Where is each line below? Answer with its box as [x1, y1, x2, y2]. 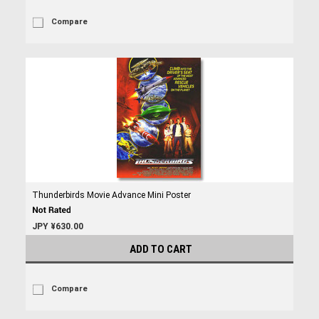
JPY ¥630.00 [31, 221, 83, 231]
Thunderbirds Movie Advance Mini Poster [31, 190, 191, 200]
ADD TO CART [130, 243, 192, 256]
